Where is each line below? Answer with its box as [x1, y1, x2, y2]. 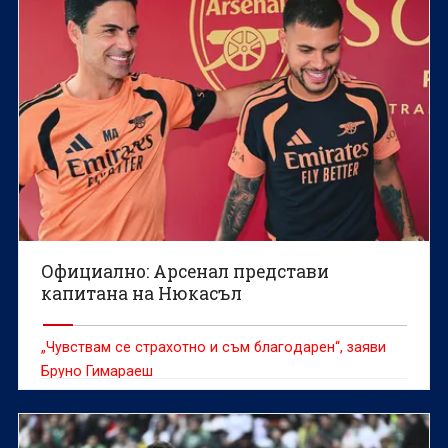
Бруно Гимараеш [41, 362, 154, 379]
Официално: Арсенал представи [41, 259, 330, 283]
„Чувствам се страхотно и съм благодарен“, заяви [41, 338, 387, 355]
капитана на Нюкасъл [41, 281, 243, 305]
